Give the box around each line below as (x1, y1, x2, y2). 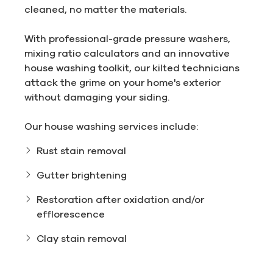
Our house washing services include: (24, 121, 198, 132)
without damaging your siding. (24, 91, 169, 103)
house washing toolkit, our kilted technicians (24, 62, 239, 74)
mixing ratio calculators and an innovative (24, 48, 230, 59)
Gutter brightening (37, 169, 127, 181)
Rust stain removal (37, 145, 126, 157)
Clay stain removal (37, 233, 127, 244)
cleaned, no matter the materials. (24, 4, 186, 15)
